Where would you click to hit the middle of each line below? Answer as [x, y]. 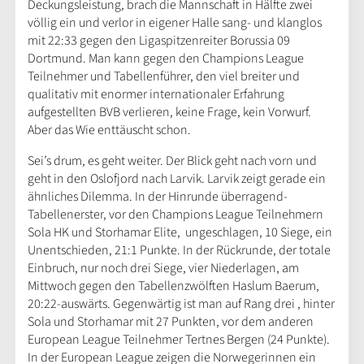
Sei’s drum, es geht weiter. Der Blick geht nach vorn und [172, 160]
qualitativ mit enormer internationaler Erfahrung [156, 94]
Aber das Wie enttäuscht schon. [109, 130]
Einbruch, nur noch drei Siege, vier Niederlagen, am [163, 268]
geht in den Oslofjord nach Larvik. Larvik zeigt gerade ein [176, 178]
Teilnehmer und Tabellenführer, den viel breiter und [163, 76]
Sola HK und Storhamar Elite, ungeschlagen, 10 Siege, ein [180, 232]
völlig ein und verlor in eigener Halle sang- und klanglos [174, 22]
